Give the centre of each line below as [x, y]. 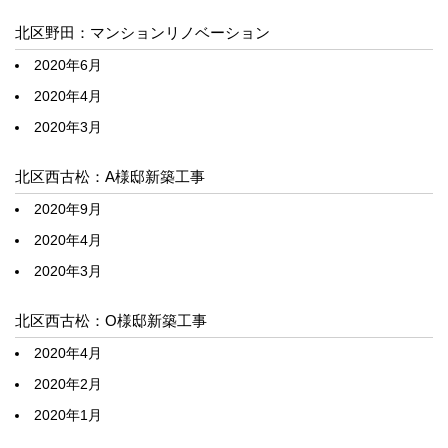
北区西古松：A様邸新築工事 [110, 176]
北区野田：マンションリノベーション [142, 32]
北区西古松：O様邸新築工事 [111, 320]
